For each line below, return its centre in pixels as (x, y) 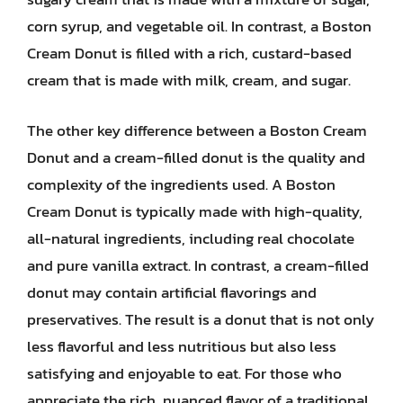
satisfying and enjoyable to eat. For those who (184, 373)
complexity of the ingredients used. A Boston (181, 184)
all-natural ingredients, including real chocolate (191, 238)
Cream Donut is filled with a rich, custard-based (189, 53)
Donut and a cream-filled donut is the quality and (196, 157)
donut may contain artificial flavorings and (172, 292)
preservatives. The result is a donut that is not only (201, 319)
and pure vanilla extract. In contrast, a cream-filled (198, 265)
